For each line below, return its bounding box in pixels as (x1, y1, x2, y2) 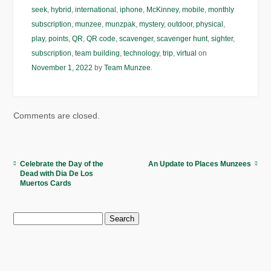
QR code (87, 34, 116, 44)
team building (75, 49, 120, 58)
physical (196, 20, 224, 29)
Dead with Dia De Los (20, 169, 94, 178)
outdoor (168, 20, 193, 29)
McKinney (146, 5, 179, 15)
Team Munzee (104, 64, 151, 73)
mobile (182, 5, 205, 15)
